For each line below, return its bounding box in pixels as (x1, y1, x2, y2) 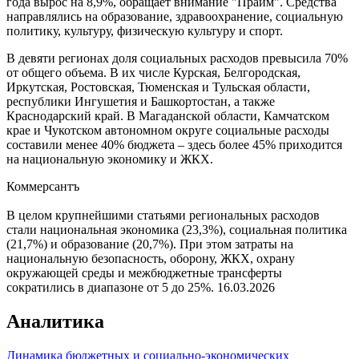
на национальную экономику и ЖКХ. (6, 151, 213, 166)
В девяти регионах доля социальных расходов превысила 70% (6, 50, 348, 65)
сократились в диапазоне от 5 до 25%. (6, 280, 217, 294)
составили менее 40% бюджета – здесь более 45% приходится (6, 137, 342, 151)
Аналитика (6, 310, 104, 332)
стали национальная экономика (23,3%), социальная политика (6, 222, 347, 236)
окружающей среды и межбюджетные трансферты (6, 265, 282, 280)
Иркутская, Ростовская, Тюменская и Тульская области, (6, 79, 310, 94)
